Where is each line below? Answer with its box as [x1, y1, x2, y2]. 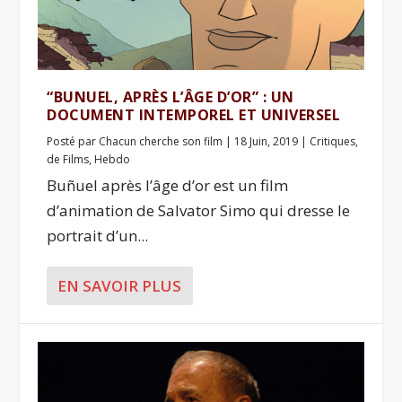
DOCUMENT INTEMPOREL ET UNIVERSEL [47, 104, 341, 125]
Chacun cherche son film [99, 133, 223, 149]
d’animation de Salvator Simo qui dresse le [47, 199, 351, 221]
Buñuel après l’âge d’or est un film [47, 174, 289, 196]
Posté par [47, 133, 100, 149]
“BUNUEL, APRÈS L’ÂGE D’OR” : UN [47, 86, 294, 107]
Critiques [310, 133, 356, 149]
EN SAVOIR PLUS [57, 275, 182, 296]
